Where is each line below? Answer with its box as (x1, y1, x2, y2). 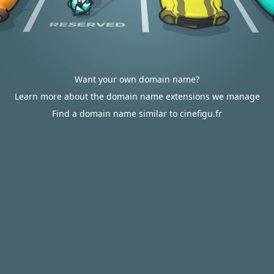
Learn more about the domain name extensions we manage (14, 91, 260, 102)
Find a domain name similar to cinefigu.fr (52, 108, 222, 119)
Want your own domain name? (75, 73, 199, 85)
